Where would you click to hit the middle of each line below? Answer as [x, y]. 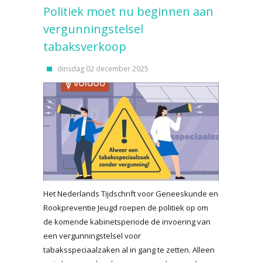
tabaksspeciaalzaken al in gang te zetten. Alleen [129, 250]
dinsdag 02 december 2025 [103, 69]
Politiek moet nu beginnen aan [128, 11]
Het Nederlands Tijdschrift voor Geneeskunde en [131, 194]
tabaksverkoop [85, 46]
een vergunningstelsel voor [92, 236]
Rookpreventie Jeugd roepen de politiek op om [126, 208]
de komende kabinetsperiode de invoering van [127, 222]
